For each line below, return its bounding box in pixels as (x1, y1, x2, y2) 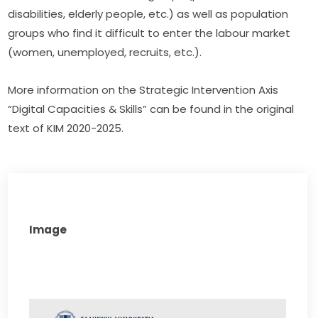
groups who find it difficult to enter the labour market (8, 25, 291, 40)
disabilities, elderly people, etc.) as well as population (8, 6, 289, 21)
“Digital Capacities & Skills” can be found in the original (8, 101, 295, 116)
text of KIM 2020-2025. (8, 120, 124, 136)
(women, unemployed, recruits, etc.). (8, 44, 202, 60)
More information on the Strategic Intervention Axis (8, 82, 279, 97)
